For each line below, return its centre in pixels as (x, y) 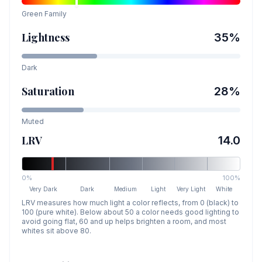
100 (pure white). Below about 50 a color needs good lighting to (130, 212)
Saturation (48, 91)
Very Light (191, 189)
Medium (126, 189)
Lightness (46, 37)
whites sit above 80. (56, 231)
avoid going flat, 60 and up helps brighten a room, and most (124, 221)
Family (55, 14)
